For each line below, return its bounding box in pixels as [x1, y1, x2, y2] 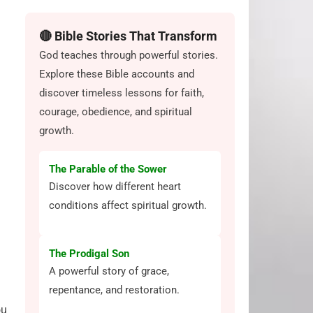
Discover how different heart [49, 180, 181, 193]
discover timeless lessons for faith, [39, 87, 204, 99]
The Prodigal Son [49, 247, 129, 260]
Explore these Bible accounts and [39, 68, 194, 80]
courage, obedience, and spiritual [39, 105, 192, 118]
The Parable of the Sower [49, 163, 167, 175]
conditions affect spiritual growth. [49, 199, 207, 212]
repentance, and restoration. [49, 284, 180, 296]
